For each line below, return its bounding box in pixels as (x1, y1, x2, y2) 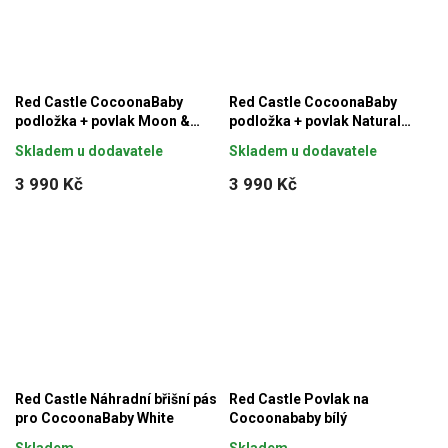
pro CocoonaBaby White (15, 409, 174, 426)
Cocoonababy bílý (229, 409, 347, 426)
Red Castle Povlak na (229, 390, 369, 407)
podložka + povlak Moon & (15, 112, 190, 129)
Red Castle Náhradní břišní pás (15, 390, 217, 407)
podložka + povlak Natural (229, 112, 401, 129)
